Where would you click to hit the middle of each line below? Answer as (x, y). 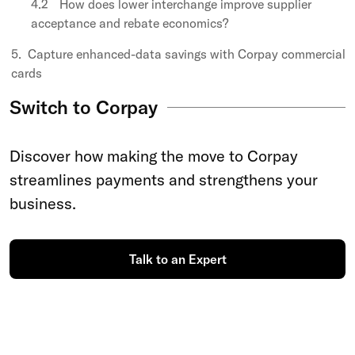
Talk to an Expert (177, 259)
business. (43, 203)
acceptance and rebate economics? (130, 23)
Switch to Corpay (84, 107)
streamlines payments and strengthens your (164, 179)
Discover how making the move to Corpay (154, 156)
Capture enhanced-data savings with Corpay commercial (187, 54)
